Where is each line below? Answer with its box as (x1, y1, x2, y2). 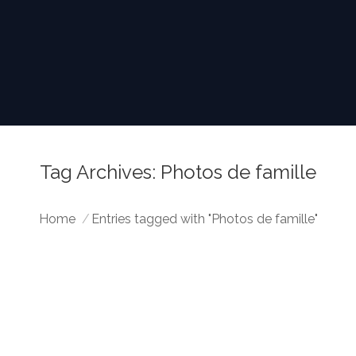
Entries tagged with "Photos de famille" (91, 211, 318, 226)
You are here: (38, 192, 117, 208)
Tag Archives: (40, 160, 161, 184)
